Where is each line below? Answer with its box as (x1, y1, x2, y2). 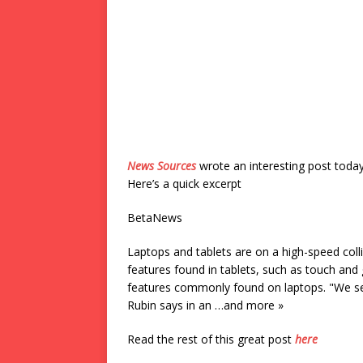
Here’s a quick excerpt (127, 176, 241, 191)
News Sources (127, 158, 196, 173)
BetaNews (127, 210, 182, 225)
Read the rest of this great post (127, 331, 295, 347)
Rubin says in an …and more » (127, 297, 284, 313)
